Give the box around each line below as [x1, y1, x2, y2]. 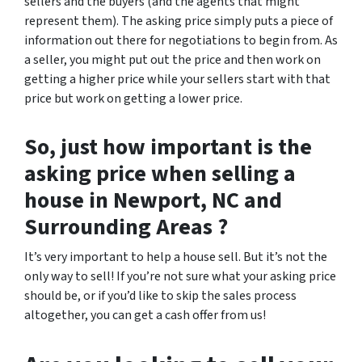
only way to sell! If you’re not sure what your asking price [24, 267, 336, 285]
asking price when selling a [24, 158, 296, 190]
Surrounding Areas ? [24, 211, 228, 243]
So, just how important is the [24, 131, 312, 163]
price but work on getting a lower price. [24, 90, 242, 107]
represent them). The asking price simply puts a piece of [24, 12, 333, 30]
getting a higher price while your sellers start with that [24, 70, 330, 88]
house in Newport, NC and [24, 184, 282, 217]
